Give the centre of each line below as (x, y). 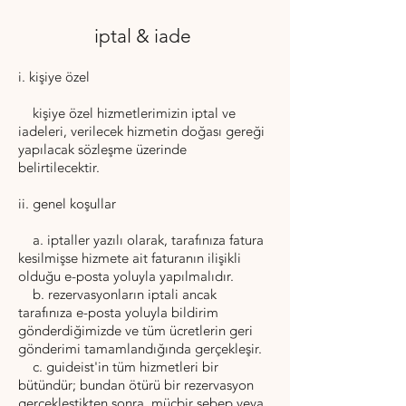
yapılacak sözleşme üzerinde (102, 150)
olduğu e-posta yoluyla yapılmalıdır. (126, 276)
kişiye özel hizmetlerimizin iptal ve (127, 113)
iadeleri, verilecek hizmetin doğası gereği (141, 131)
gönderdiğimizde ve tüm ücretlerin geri (135, 331)
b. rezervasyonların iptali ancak (117, 295)
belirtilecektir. (61, 168)
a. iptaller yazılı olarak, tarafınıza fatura (141, 240)
